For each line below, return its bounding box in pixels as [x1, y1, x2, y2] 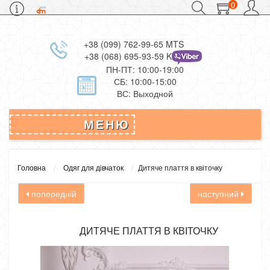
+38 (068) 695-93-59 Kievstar [84, 50, 197, 62]
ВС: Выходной [117, 87, 173, 99]
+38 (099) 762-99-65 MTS [83, 38, 184, 50]
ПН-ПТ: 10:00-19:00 [106, 63, 184, 75]
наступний [198, 187, 241, 199]
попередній [29, 187, 77, 199]
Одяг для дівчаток [63, 162, 124, 172]
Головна [17, 162, 46, 172]
